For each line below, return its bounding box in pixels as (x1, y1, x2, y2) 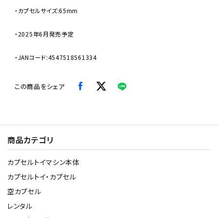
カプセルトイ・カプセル (7, 172, 76, 182)
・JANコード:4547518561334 (15, 53, 97, 61)
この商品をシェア (15, 82, 65, 91)
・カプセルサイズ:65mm (15, 6, 78, 15)
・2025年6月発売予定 (15, 30, 74, 38)
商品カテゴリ (7, 134, 54, 145)
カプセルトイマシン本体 (7, 157, 80, 167)
